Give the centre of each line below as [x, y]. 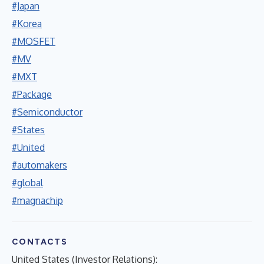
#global [27, 182]
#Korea [27, 23]
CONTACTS [40, 242]
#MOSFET [34, 41]
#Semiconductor [47, 112]
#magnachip [37, 200]
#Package [32, 94]
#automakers [39, 165]
